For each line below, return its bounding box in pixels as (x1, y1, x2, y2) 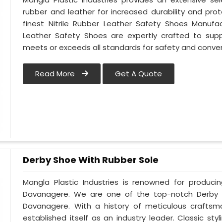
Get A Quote (115, 68, 163, 79)
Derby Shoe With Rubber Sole (23, 154, 159, 166)
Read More (35, 68, 77, 79)
